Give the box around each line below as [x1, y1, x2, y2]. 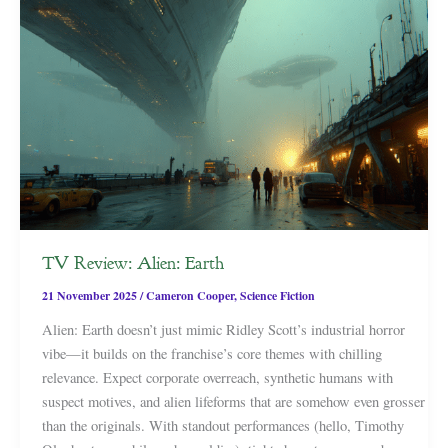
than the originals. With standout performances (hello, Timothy [41, 415, 404, 435]
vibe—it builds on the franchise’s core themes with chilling [41, 343, 382, 363]
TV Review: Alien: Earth [41, 250, 224, 275]
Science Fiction [239, 286, 315, 304]
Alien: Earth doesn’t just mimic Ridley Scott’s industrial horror [41, 319, 405, 339]
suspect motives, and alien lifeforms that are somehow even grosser [41, 391, 425, 411]
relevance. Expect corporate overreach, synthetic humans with [41, 367, 393, 387]
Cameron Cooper [145, 286, 234, 304]
